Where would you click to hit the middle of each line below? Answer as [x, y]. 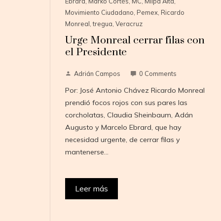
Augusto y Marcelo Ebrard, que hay [123, 128]
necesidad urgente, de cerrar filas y [122, 140]
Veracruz [129, 24]
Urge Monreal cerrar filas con [135, 41]
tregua [102, 24]
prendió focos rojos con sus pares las [126, 103]
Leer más [91, 189]
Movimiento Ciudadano [99, 13]
